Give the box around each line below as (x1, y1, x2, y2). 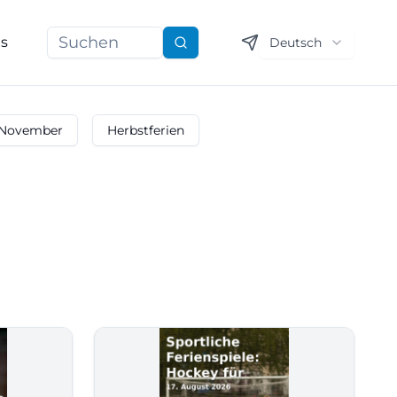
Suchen (179, 42, 226, 58)
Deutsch (269, 35, 322, 51)
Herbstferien (107, 122, 184, 138)
